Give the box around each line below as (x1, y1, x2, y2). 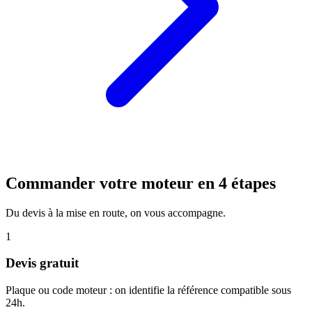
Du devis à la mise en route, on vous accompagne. (6, 206, 226, 219)
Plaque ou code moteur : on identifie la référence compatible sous (6, 283, 291, 296)
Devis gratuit (6, 256, 79, 271)
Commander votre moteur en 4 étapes (6, 173, 276, 192)
